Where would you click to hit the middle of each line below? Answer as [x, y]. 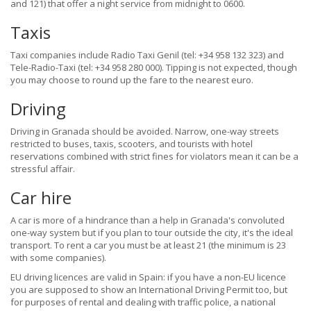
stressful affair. [43, 169]
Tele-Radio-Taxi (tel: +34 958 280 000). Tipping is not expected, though [154, 68]
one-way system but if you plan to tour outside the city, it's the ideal [152, 233]
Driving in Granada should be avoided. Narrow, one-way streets [145, 132]
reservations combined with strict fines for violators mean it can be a [154, 157]
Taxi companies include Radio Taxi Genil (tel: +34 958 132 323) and [147, 55]
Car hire [41, 198]
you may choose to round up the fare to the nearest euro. [132, 80]
